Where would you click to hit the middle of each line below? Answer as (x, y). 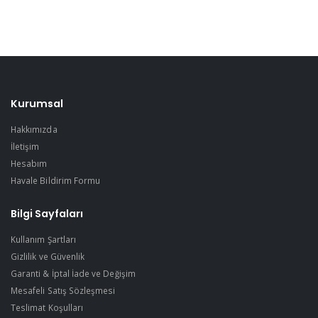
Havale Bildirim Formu (56, 180)
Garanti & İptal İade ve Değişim (73, 274)
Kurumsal (37, 103)
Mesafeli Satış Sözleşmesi (63, 291)
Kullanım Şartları (43, 240)
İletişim (25, 146)
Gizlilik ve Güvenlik (48, 257)
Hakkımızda (34, 129)
